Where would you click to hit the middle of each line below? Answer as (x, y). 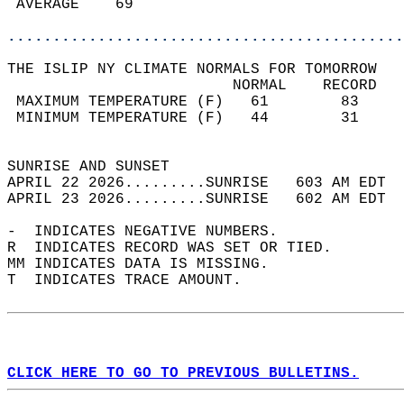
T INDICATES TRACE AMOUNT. (133, 280)
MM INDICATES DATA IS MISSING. (147, 264)
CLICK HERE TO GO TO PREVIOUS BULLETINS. (183, 373)
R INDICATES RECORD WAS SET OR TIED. (179, 248)
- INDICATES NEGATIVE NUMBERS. (151, 232)
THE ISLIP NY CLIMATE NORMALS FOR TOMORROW (201, 69)
